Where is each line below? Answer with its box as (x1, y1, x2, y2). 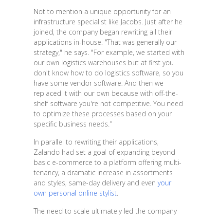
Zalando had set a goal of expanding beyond (33, 147, 175, 157)
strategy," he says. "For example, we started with (33, 47, 184, 57)
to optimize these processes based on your (33, 109, 172, 118)
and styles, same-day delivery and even (33, 178, 158, 187)
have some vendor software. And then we (33, 78, 163, 88)
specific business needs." (33, 119, 112, 128)
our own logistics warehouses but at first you (33, 57, 174, 67)
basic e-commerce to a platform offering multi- (33, 157, 182, 167)
